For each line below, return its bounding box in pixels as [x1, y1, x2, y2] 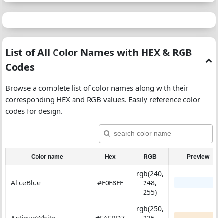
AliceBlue [11, 178, 41, 187]
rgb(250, [136, 204, 163, 213]
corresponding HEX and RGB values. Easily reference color [5, 94, 200, 104]
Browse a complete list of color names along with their [5, 83, 188, 92]
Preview [187, 153, 209, 160]
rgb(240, [136, 169, 163, 178]
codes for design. [5, 106, 63, 116]
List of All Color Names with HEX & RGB [5, 46, 192, 59]
